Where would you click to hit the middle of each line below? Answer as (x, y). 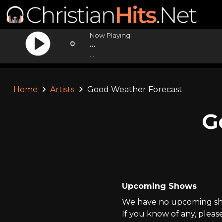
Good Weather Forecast (134, 89)
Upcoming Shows (159, 186)
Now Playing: (111, 35)
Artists (62, 89)
